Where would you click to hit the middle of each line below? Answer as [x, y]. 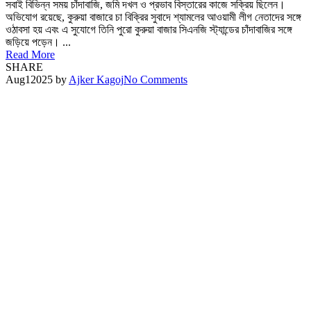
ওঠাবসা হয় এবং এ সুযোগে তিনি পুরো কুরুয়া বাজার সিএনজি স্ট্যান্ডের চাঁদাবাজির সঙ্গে [149, 29]
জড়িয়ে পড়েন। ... [38, 42]
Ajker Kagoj [96, 79]
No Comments [155, 79]
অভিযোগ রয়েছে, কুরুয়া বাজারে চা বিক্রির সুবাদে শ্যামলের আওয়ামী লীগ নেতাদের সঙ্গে [153, 17]
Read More [30, 54]
